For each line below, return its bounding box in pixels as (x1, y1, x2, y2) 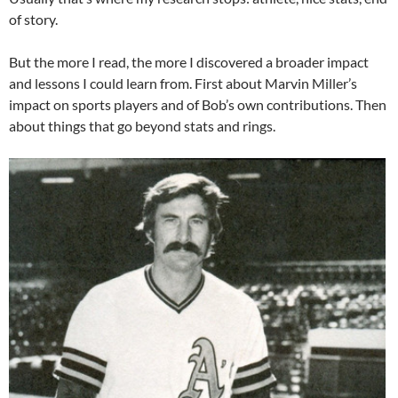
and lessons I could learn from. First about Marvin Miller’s (9, 74, 357, 92)
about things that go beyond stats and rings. (9, 116, 275, 134)
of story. (9, 10, 58, 28)
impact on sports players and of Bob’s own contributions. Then (9, 95, 386, 113)
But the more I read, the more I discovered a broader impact (9, 52, 369, 70)
